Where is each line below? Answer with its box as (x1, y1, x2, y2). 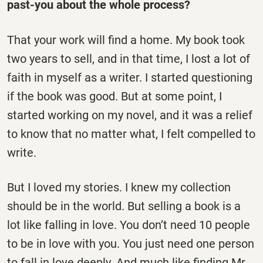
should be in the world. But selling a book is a (7, 198, 241, 213)
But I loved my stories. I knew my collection (7, 180, 231, 194)
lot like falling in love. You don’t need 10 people (7, 217, 250, 232)
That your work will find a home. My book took (7, 32, 245, 47)
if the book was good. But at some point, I (7, 89, 222, 103)
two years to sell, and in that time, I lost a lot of (7, 51, 250, 66)
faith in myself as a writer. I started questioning (7, 70, 252, 85)
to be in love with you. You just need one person (7, 236, 254, 251)
